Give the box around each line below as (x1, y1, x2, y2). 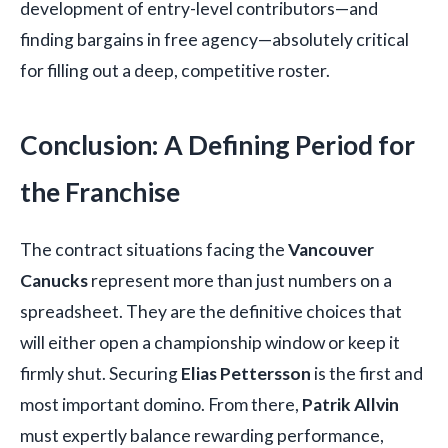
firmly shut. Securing (20, 362, 181, 384)
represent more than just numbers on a (88, 269, 392, 291)
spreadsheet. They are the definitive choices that (20, 300, 402, 322)
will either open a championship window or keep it (20, 331, 400, 353)
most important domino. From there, (20, 393, 302, 415)
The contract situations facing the (20, 238, 288, 260)
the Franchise (20, 176, 180, 209)
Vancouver (288, 238, 374, 260)
